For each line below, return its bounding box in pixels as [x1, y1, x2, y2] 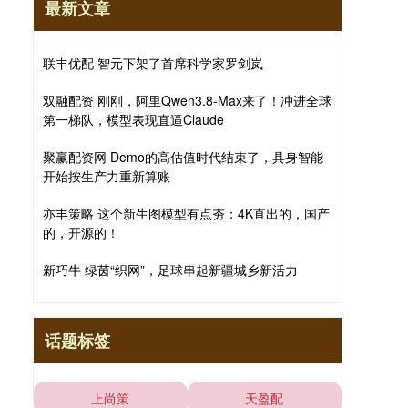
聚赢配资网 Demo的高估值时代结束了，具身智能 [43, 148, 323, 167]
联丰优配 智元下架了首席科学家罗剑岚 [43, 54, 263, 73]
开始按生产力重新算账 [43, 167, 170, 186]
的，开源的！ [43, 223, 119, 242]
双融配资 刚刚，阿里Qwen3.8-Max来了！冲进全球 [43, 91, 331, 110]
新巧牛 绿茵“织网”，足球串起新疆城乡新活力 [43, 260, 298, 280]
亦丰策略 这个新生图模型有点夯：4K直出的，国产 [43, 204, 330, 223]
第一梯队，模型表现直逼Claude [43, 110, 224, 129]
